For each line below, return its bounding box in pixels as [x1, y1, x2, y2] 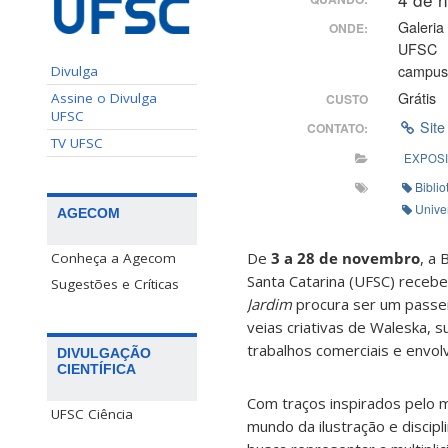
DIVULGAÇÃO [57, 344, 151, 361]
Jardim [247, 294, 292, 315]
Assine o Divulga [51, 88, 157, 107]
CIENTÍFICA [57, 360, 136, 377]
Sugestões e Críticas [51, 274, 179, 293]
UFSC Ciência [51, 404, 133, 423]
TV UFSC [51, 133, 103, 152]
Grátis [398, 87, 436, 108]
